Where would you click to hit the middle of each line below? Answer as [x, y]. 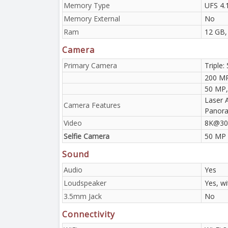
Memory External [92, 18]
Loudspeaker [85, 183]
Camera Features [92, 105]
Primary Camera [90, 65]
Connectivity [89, 214]
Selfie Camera [87, 136]
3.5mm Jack [83, 196]
